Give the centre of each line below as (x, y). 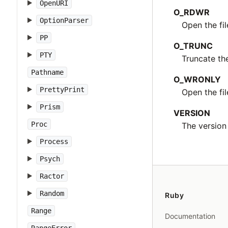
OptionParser (64, 20)
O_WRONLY (197, 79)
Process (54, 141)
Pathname (47, 72)
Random (52, 193)
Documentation (190, 216)
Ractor (52, 176)
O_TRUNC (193, 46)
